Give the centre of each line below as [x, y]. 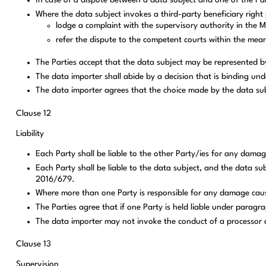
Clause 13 [33, 244]
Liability [30, 134]
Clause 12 [33, 114]
